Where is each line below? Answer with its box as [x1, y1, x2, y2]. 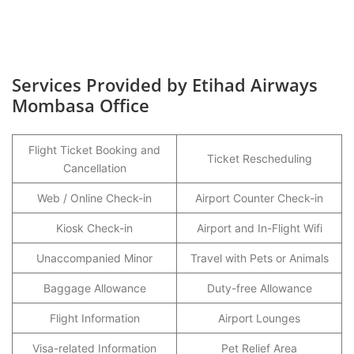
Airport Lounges [218, 311, 300, 325]
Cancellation [62, 161, 126, 175]
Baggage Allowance [43, 281, 146, 295]
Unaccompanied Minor [36, 251, 153, 265]
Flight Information [49, 311, 140, 325]
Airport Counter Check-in [195, 191, 323, 205]
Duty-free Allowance [206, 281, 312, 295]
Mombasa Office [12, 93, 149, 117]
